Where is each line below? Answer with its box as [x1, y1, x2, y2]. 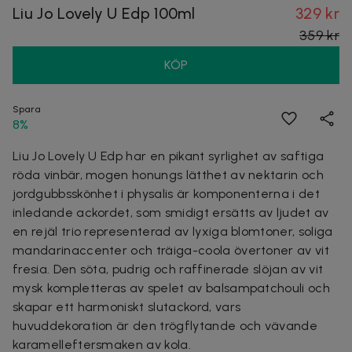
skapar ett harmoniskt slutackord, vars [13, 299, 241, 314]
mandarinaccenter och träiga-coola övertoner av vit [13, 242, 330, 258]
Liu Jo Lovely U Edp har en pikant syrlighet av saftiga [13, 148, 324, 163]
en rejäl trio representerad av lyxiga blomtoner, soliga [13, 223, 333, 239]
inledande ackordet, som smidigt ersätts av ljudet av [13, 204, 329, 220]
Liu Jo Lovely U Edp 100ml [13, 3, 195, 23]
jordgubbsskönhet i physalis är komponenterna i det [13, 185, 321, 201]
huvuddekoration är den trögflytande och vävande [13, 317, 318, 333]
